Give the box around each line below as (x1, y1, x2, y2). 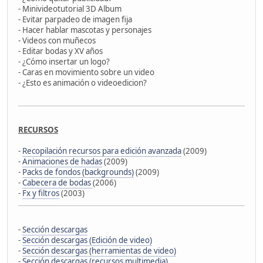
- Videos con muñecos (18, 35, 96, 46)
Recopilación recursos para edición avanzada (22, 145, 181, 156)
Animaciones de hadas (22, 156, 102, 167)
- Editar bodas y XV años (18, 45, 103, 56)
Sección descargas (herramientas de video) (22, 245, 176, 256)
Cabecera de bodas (22, 177, 93, 188)
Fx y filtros (22, 187, 59, 198)
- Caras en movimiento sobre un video (18, 66, 154, 77)
